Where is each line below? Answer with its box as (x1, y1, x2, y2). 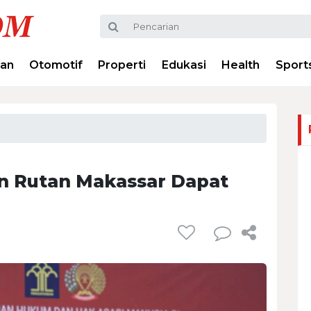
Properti (98, 58, 146, 72)
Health (221, 58, 260, 72)
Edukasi (161, 58, 206, 72)
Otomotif (29, 58, 83, 72)
